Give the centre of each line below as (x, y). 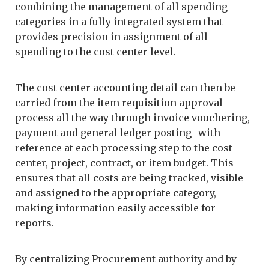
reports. (35, 222)
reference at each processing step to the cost (124, 147)
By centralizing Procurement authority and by (126, 258)
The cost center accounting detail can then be (125, 87)
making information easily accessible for (115, 207)
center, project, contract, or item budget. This (124, 162)
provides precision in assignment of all (111, 36)
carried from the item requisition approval (119, 102)
